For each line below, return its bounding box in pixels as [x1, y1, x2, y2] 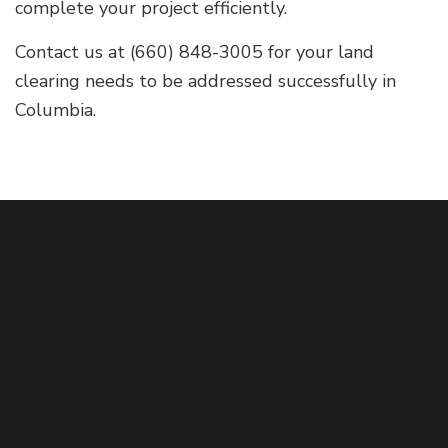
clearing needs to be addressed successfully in [15, 69, 396, 94]
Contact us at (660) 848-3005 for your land [15, 40, 374, 65]
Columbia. [15, 98, 96, 123]
